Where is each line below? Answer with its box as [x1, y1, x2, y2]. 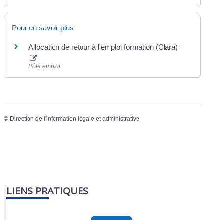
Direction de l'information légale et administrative [10, 115, 140, 123]
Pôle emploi [28, 63, 61, 70]
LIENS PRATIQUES [6, 184, 89, 197]
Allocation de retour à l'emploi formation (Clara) [28, 43, 178, 51]
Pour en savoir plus [12, 24, 74, 32]
